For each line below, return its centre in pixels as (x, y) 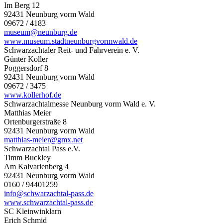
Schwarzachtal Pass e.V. (42, 148)
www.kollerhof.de (33, 95)
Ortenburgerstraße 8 (35, 121)
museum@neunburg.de (41, 32)
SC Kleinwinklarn (33, 211)
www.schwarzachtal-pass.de (49, 202)
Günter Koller (26, 59)
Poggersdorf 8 (26, 68)
